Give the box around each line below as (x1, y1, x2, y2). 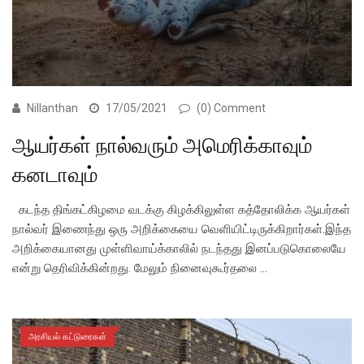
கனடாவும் (12, 162, 97, 187)
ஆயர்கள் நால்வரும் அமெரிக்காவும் (12, 132, 312, 158)
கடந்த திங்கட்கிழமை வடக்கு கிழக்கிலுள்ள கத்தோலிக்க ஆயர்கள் (12, 201, 350, 217)
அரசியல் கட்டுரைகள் (28, 331, 106, 342)
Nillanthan (27, 101, 78, 115)
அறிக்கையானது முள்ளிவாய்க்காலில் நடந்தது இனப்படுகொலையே (12, 240, 346, 256)
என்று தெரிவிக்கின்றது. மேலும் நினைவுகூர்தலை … (12, 260, 267, 275)
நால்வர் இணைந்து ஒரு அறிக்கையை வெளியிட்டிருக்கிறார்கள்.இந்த (12, 221, 351, 236)
